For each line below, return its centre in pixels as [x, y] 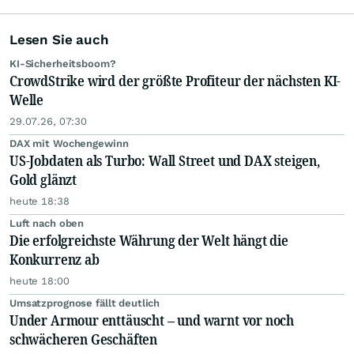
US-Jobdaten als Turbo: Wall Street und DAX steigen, [165, 161]
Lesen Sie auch [59, 40]
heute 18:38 [40, 201]
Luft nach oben [47, 224]
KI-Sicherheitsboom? [63, 64]
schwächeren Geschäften [84, 339]
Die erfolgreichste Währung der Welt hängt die [149, 241]
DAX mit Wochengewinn [69, 144]
